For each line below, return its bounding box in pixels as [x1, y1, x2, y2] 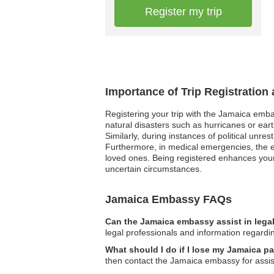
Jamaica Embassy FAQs [105, 193, 232, 206]
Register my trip [144, 6, 222, 18]
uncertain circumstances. [105, 164, 202, 174]
